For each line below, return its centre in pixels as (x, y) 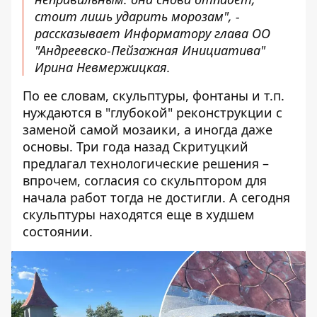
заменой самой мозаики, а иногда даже (148, 129)
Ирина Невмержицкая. (103, 67)
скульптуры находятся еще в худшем (138, 214)
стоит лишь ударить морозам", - (137, 16)
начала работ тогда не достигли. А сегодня (156, 197)
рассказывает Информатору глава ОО (152, 33)
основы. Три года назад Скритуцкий (136, 146)
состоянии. (58, 231)
